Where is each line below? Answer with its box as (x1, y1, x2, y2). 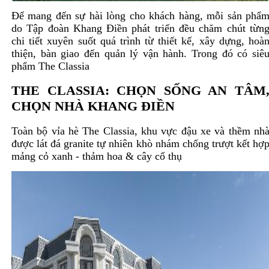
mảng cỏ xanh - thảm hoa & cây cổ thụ (11, 150, 182, 162)
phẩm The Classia (11, 60, 92, 73)
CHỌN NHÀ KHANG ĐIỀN (11, 98, 175, 114)
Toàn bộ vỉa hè (11, 124, 83, 137)
